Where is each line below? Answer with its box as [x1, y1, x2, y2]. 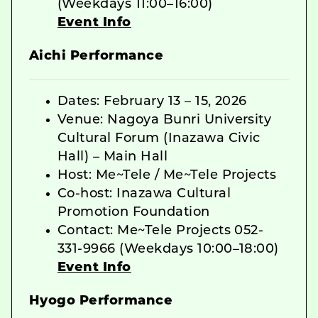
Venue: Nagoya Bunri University [57, 113, 272, 127]
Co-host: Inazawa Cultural [57, 187, 231, 201]
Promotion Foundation [57, 205, 210, 219]
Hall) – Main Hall [57, 150, 168, 164]
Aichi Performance [29, 49, 164, 63]
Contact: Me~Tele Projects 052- [57, 224, 264, 238]
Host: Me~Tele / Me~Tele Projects [57, 168, 277, 182]
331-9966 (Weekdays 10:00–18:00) [57, 242, 279, 256]
